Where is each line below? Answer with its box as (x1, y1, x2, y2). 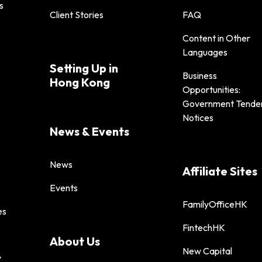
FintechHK (182, 221, 225, 233)
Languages (182, 46, 227, 58)
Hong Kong (50, 74, 110, 89)
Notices (182, 111, 213, 123)
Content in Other (182, 32, 250, 44)
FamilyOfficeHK (182, 198, 247, 210)
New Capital (182, 244, 232, 257)
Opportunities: (182, 83, 240, 95)
